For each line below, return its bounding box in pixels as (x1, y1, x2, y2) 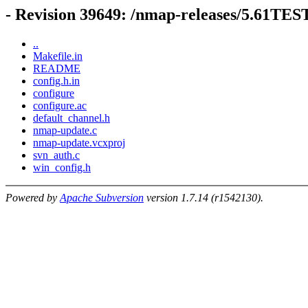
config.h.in (33, 74, 80, 87)
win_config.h (33, 161, 91, 173)
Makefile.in (33, 49, 82, 62)
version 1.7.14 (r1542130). (144, 191, 263, 203)
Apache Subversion (60, 191, 144, 203)
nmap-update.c (33, 124, 97, 136)
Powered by (5, 191, 60, 203)
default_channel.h (33, 111, 110, 124)
